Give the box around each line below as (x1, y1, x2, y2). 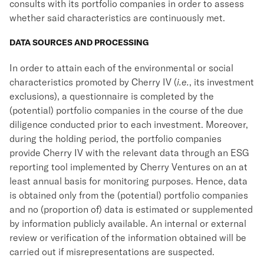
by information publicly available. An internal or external (9, 217, 246, 229)
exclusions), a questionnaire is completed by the (9, 90, 214, 102)
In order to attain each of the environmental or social (9, 62, 233, 74)
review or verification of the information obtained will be (9, 232, 246, 243)
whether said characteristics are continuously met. (9, 12, 225, 24)
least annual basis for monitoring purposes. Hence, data (9, 175, 247, 187)
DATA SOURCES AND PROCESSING (9, 37, 148, 48)
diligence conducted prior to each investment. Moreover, (9, 118, 248, 130)
